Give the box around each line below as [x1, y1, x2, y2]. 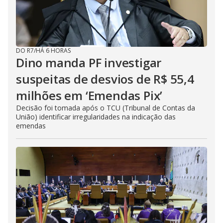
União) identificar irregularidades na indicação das [16, 112, 176, 122]
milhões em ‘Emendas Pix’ [16, 87, 163, 104]
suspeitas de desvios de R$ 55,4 [16, 71, 194, 88]
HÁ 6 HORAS [36, 46, 71, 55]
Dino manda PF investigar [16, 54, 162, 71]
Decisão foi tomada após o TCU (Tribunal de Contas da [16, 103, 195, 113]
